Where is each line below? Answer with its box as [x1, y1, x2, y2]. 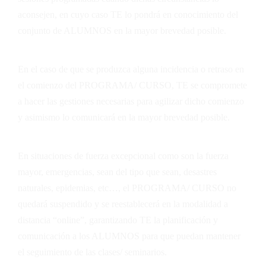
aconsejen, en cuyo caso [18, 9, 110, 20]
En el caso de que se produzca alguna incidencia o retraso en [18, 64, 244, 74]
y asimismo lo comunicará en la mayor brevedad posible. [18, 112, 230, 122]
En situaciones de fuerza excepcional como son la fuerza [18, 151, 229, 161]
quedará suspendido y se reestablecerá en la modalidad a [18, 199, 228, 210]
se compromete [188, 80, 247, 90]
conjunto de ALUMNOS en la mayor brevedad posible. [18, 25, 226, 36]
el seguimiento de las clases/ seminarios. [18, 247, 167, 258]
